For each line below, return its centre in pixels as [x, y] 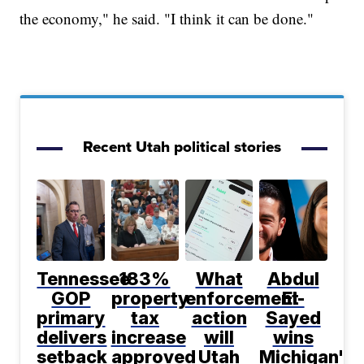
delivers [72, 338]
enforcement [242, 299]
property [149, 299]
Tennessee [84, 279]
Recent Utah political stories [182, 147]
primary [71, 318]
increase [148, 338]
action [219, 318]
